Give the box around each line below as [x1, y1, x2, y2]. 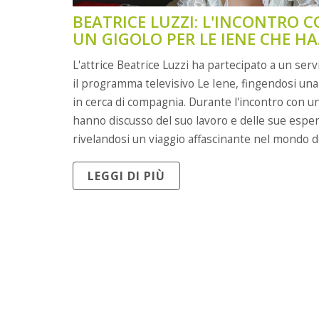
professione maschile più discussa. [73, 150, 252, 165]
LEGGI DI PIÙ [88, 168, 165, 184]
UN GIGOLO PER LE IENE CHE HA [73, 27, 318, 50]
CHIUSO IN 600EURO [73, 44, 229, 67]
